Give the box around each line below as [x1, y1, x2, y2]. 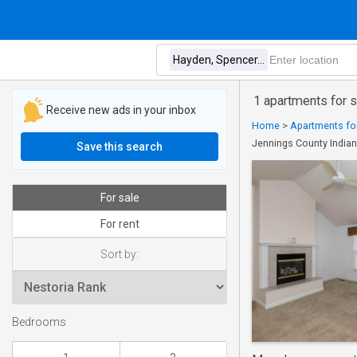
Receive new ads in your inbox [46, 103, 196, 116]
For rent [100, 218, 139, 230]
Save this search [76, 140, 163, 153]
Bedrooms [12, 316, 66, 330]
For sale [100, 191, 139, 204]
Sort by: [100, 248, 139, 261]
